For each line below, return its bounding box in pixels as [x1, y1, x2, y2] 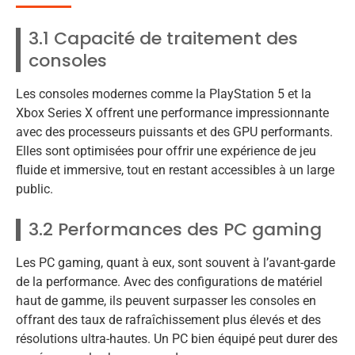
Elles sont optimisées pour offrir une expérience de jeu [16, 143, 316, 158]
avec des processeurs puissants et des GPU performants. [16, 124, 333, 139]
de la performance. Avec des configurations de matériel [16, 274, 323, 290]
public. [16, 181, 53, 197]
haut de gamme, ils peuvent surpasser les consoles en [16, 293, 316, 309]
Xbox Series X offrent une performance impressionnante [16, 105, 329, 120]
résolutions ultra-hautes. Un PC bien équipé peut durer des [16, 331, 338, 347]
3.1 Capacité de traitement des [29, 25, 298, 51]
